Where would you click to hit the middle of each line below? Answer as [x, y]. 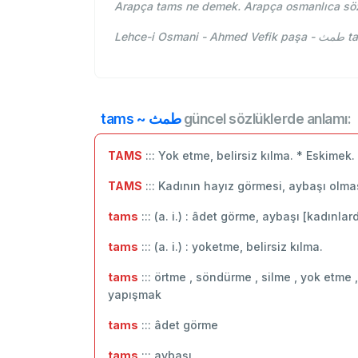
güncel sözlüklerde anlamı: [266, 118]
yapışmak [135, 294]
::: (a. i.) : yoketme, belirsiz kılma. [231, 246]
